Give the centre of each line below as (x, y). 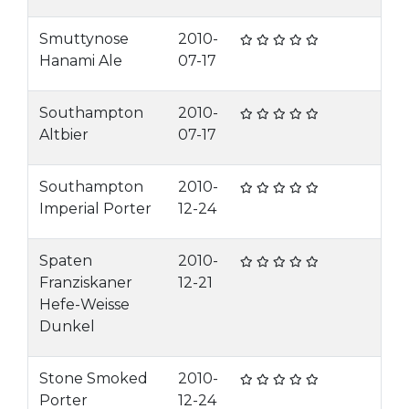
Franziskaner (86, 283)
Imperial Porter (95, 209)
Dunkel (67, 326)
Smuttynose (84, 39)
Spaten (66, 261)
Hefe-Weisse (84, 304)
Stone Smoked (94, 378)
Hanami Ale (81, 61)
